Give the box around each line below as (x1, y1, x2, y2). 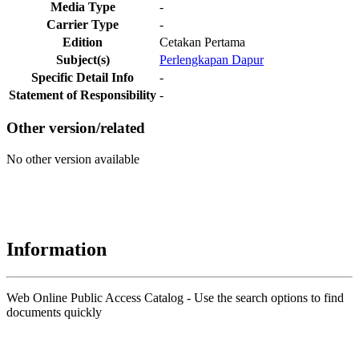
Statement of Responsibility (9, 87, 156, 102)
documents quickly (6, 305, 102, 319)
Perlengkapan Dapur (159, 52, 264, 67)
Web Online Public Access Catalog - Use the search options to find (6, 290, 344, 305)
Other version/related (6, 119, 145, 137)
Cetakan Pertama (159, 34, 245, 49)
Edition (63, 34, 103, 49)
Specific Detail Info (31, 70, 134, 84)
